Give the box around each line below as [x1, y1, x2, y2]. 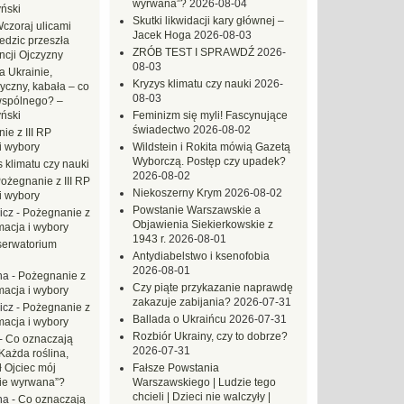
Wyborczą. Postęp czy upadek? [133, 155, 286, 168]
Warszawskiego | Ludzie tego [133, 376, 276, 389]
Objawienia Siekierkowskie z [133, 218, 273, 231]
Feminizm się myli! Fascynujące [133, 109, 288, 122]
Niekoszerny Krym [133, 187, 222, 199]
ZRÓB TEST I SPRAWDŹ [133, 46, 254, 59]
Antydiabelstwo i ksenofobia [133, 250, 270, 262]
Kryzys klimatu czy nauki [133, 78, 252, 90]
